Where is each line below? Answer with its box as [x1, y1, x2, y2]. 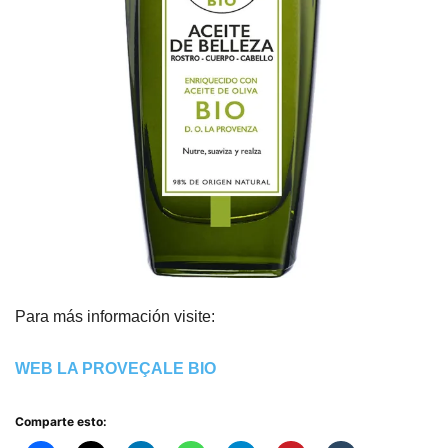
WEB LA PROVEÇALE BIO [15, 360, 216, 378]
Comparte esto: [15, 414, 107, 430]
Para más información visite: [15, 308, 215, 326]
